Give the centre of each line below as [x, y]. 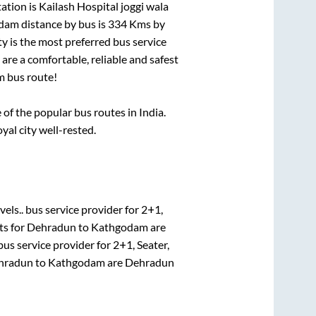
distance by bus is [63, 24]
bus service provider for [82, 209]
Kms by [146, 24]
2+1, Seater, [141, 244]
